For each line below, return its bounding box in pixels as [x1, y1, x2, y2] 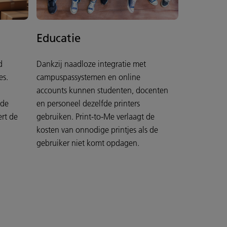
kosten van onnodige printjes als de [36, 125, 158, 135]
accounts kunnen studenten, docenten [36, 85, 168, 96]
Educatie [36, 31, 81, 46]
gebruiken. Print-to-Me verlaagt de [36, 111, 155, 122]
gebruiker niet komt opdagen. [36, 138, 139, 148]
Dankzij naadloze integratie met [36, 59, 146, 69]
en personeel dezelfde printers [36, 98, 140, 109]
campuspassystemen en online [36, 72, 140, 83]
